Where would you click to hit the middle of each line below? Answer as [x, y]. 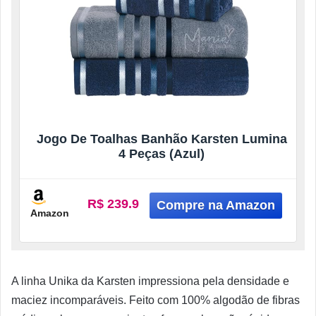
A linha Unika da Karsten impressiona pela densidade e [150, 281]
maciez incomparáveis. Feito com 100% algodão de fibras [156, 300]
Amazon [50, 213]
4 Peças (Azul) [162, 154]
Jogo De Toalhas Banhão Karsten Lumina [162, 139]
